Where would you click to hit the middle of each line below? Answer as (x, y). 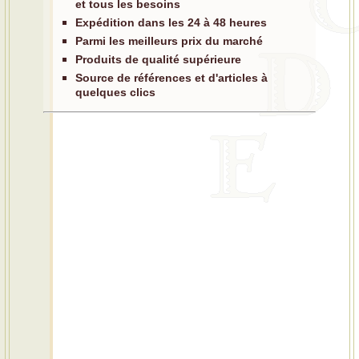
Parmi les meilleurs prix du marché (169, 41)
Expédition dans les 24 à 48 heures (171, 22)
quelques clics (116, 92)
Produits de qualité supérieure (159, 59)
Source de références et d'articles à (172, 78)
